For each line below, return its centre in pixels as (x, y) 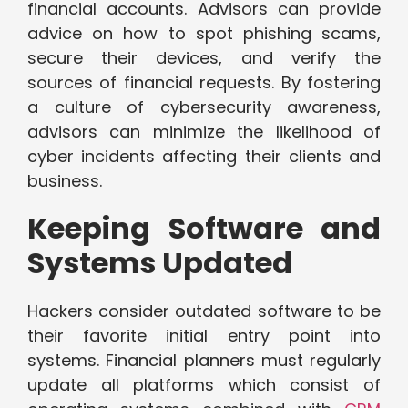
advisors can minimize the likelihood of (204, 132)
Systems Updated (160, 263)
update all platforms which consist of (204, 385)
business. (65, 181)
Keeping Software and (204, 229)
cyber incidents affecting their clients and (204, 157)
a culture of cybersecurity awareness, (204, 107)
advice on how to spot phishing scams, (204, 34)
